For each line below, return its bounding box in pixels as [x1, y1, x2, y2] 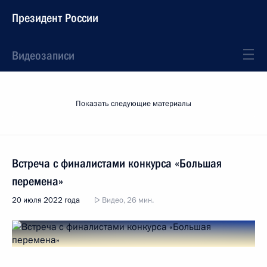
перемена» [12, 174, 63, 188]
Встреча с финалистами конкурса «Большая [12, 156, 222, 170]
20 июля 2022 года [12, 195, 80, 206]
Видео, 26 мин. [100, 195, 154, 206]
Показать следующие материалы [76, 98, 191, 109]
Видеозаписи [12, 48, 74, 63]
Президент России [12, 11, 98, 25]
